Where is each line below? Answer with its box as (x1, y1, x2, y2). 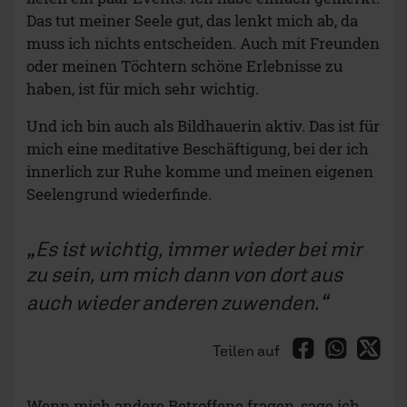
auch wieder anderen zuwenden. (26, 290, 319, 315)
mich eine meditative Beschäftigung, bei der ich (26, 138, 369, 160)
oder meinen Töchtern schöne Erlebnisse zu (26, 55, 342, 77)
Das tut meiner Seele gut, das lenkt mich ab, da (26, 10, 358, 32)
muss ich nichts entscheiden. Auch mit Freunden (26, 33, 380, 55)
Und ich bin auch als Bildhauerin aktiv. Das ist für (26, 115, 380, 137)
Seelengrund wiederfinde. (26, 184, 212, 205)
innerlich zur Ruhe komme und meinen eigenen (26, 161, 373, 183)
